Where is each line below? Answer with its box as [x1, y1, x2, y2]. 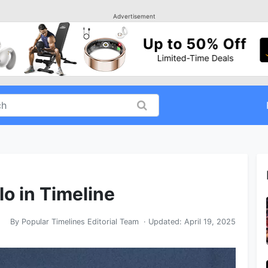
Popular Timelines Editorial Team [22, 217, 139, 227]
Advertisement [112, 13, 156, 20]
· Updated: [139, 217, 184, 227]
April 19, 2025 [184, 217, 236, 227]
